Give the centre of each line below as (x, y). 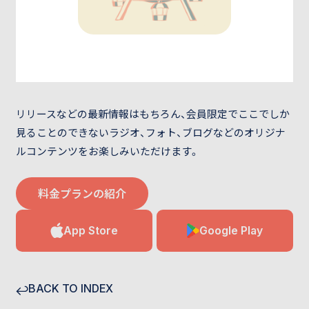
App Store (90, 230)
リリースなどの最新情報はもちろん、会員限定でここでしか (152, 114)
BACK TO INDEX (70, 289)
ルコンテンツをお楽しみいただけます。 (107, 151)
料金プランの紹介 (82, 194)
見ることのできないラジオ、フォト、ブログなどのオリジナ (150, 133)
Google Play (231, 230)
